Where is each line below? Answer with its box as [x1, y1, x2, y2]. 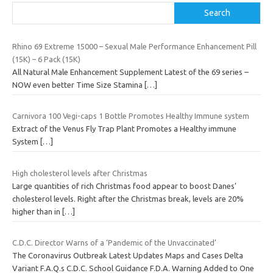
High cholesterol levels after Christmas [12, 168, 147, 177]
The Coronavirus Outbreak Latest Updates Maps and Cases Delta [12, 251, 243, 260]
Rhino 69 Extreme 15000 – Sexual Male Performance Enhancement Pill [12, 41, 257, 51]
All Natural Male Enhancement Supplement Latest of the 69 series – [12, 67, 249, 76]
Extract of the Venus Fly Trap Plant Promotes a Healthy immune [12, 124, 236, 133]
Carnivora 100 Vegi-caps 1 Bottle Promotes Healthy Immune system [12, 112, 249, 121]
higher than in [12, 207, 62, 216]
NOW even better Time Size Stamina [12, 80, 143, 89]
